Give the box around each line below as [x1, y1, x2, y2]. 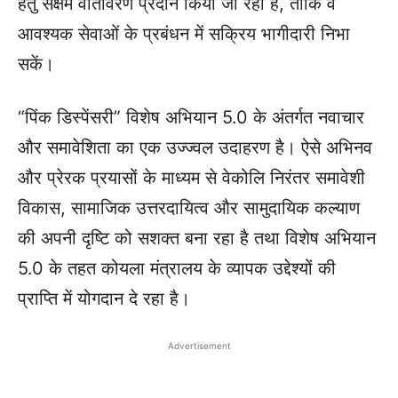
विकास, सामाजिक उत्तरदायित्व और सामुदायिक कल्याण [18, 197, 360, 219]
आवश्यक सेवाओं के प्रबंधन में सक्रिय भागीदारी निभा [18, 23, 350, 44]
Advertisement [167, 340, 231, 351]
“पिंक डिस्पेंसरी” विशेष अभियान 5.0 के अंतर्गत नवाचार [18, 107, 364, 128]
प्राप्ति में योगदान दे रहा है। [18, 288, 190, 309]
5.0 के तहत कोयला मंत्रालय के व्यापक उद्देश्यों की [18, 258, 336, 279]
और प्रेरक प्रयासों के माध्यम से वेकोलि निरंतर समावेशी [18, 167, 365, 188]
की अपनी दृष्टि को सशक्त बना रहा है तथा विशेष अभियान [18, 227, 376, 249]
